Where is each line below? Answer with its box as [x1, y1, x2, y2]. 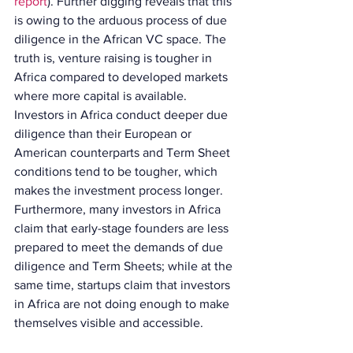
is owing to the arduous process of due [14, 13, 230, 27]
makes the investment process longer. [14, 184, 226, 197]
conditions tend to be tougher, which [14, 165, 221, 178]
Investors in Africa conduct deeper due [14, 108, 231, 121]
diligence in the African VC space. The [14, 32, 229, 46]
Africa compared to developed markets [14, 70, 231, 84]
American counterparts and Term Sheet [14, 146, 233, 159]
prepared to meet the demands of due [14, 240, 226, 254]
